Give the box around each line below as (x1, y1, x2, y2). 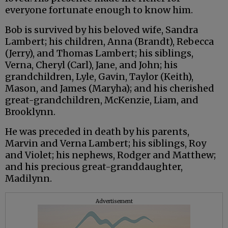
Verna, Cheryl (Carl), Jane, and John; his (5, 59, 178, 71)
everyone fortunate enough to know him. (5, 4, 193, 16)
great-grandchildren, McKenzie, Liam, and (5, 94, 198, 106)
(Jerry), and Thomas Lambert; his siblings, (5, 47, 193, 60)
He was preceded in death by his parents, (5, 126, 189, 138)
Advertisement (95, 198, 133, 205)
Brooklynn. (5, 106, 55, 118)
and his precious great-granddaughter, (5, 161, 183, 173)
